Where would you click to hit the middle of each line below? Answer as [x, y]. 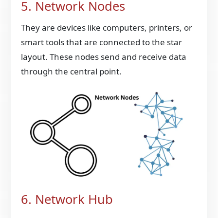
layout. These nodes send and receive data [104, 57]
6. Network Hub [67, 200]
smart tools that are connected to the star [102, 42]
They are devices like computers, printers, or [107, 28]
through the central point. [72, 72]
